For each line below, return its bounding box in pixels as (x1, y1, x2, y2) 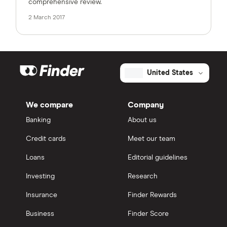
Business (26, 210, 54, 217)
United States (146, 69, 193, 77)
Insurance (26, 191, 57, 199)
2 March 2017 (28, 14, 65, 21)
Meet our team (128, 135, 175, 142)
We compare (26, 100, 73, 109)
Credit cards (26, 135, 66, 142)
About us (128, 116, 157, 124)
